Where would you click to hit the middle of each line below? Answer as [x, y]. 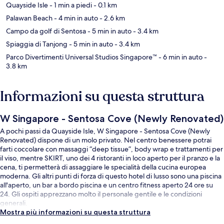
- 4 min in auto [75, 18]
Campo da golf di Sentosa [46, 31]
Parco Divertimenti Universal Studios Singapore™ [81, 57]
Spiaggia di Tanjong [37, 44]
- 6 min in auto [180, 57]
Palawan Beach [29, 18]
